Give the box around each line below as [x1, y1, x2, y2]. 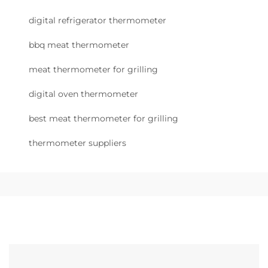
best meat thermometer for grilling [29, 113, 178, 124]
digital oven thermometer [29, 89, 138, 99]
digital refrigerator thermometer [29, 15, 166, 26]
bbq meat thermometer [29, 39, 129, 50]
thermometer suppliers [29, 138, 126, 148]
